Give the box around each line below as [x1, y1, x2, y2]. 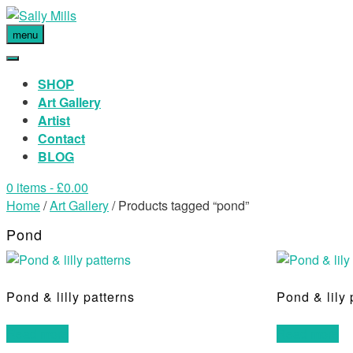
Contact [38, 129, 85, 147]
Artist [38, 111, 70, 129]
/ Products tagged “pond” [109, 196, 249, 214]
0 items [6, 178, 46, 196]
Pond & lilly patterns [6, 288, 135, 307]
